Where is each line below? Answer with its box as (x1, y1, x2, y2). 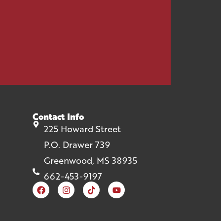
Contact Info (33, 110, 84, 123)
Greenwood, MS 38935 (43, 154, 137, 167)
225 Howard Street (43, 122, 121, 136)
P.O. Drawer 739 (43, 138, 110, 151)
